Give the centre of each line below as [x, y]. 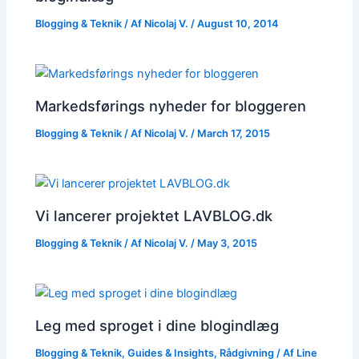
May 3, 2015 [228, 243]
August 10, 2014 [238, 23]
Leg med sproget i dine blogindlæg [157, 326]
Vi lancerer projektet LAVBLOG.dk [154, 215]
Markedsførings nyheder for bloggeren [171, 105]
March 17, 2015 [234, 133]
